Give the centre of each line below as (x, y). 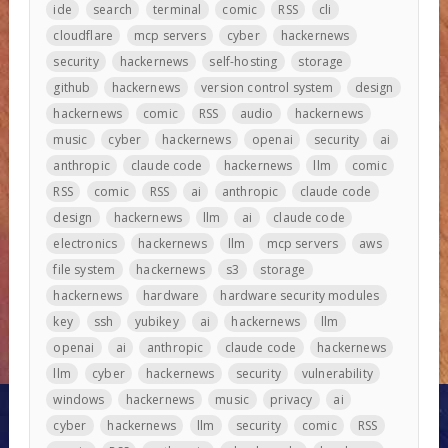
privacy (291, 399)
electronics (85, 243)
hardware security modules (300, 295)
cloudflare (83, 35)
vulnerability (337, 373)
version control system (267, 87)
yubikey (156, 321)
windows (79, 399)
